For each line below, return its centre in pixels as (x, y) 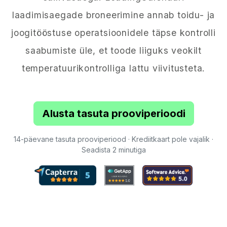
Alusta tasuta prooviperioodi (113, 113)
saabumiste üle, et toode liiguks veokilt (113, 50)
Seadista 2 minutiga (113, 150)
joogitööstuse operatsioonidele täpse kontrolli (113, 33)
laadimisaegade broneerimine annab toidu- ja (113, 15)
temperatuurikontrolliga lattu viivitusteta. (113, 68)
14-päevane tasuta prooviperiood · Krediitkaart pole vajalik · (113, 139)
